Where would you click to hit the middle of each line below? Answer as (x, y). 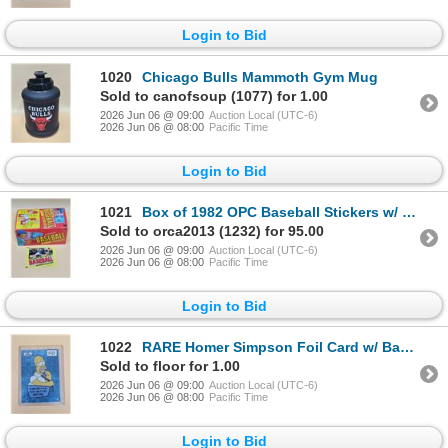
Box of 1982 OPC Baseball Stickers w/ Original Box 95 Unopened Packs (272, 211)
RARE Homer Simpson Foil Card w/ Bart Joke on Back (271, 347)
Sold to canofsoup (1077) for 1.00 (214, 95)
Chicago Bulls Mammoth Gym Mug (260, 76)
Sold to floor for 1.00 (170, 366)
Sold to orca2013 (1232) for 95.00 (212, 230)
